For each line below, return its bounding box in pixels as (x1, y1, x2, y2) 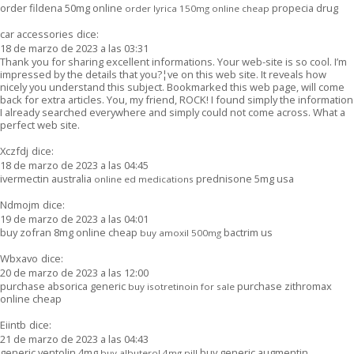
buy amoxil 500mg (140, 226, 221, 239)
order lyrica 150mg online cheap (125, 2, 269, 14)
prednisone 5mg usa (194, 171, 294, 186)
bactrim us (221, 224, 273, 239)
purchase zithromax (235, 278, 332, 293)
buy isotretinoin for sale (128, 280, 235, 292)
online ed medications (94, 172, 194, 185)
